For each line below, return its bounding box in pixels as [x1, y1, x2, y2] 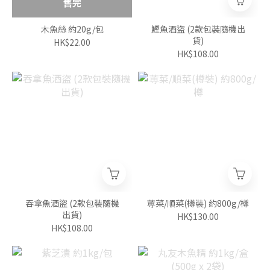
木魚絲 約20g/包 [40, 23, 104, 36]
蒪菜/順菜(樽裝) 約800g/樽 [147, 197, 249, 210]
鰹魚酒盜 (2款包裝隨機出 [151, 23, 245, 36]
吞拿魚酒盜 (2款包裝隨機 [25, 197, 69, 210]
